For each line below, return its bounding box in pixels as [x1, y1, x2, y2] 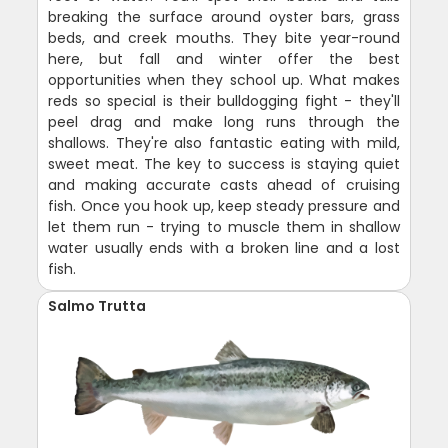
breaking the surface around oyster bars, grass [48, 6, 400, 27]
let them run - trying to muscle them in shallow [48, 216, 400, 237]
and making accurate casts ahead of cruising [48, 174, 400, 195]
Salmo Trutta [48, 295, 147, 316]
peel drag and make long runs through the [48, 111, 400, 132]
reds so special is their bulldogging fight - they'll [48, 90, 400, 111]
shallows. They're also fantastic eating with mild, [48, 132, 400, 153]
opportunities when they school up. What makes [48, 69, 400, 90]
